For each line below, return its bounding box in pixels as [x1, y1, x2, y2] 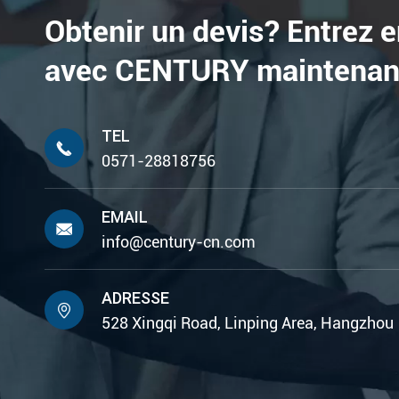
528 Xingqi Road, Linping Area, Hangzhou [102, 313, 394, 333]
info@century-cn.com [102, 232, 256, 252]
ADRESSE [102, 288, 169, 309]
